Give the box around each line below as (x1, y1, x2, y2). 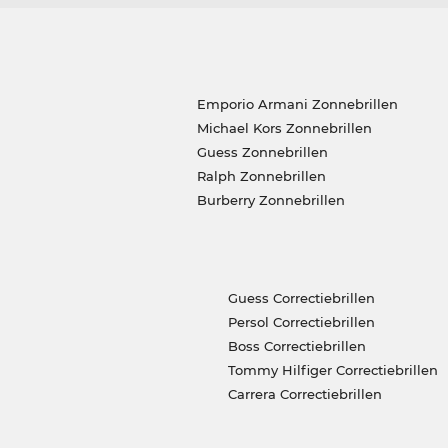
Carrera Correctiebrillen (227, 385, 382, 402)
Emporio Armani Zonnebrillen (196, 95, 398, 112)
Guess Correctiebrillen (227, 289, 375, 306)
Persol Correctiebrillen (227, 313, 375, 330)
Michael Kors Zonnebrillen (196, 119, 372, 136)
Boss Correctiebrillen (227, 337, 366, 354)
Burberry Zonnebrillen (196, 191, 345, 208)
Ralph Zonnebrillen (196, 167, 326, 184)
